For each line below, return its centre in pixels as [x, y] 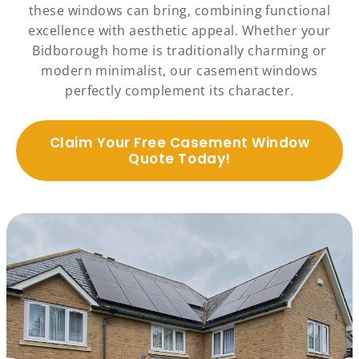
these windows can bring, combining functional [179, 11]
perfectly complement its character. [179, 91]
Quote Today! [179, 159]
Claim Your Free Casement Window [179, 143]
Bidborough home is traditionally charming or [179, 51]
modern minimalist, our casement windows [179, 71]
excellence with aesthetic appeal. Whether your [179, 31]
